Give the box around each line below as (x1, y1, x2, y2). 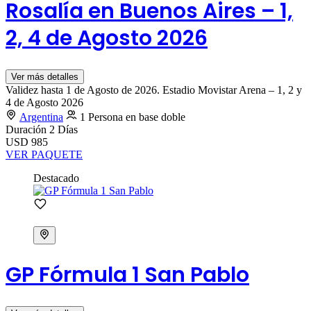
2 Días (49, 123, 78, 135)
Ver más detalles (11, 71, 78, 82)
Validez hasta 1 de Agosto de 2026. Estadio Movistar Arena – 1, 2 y (6, 83, 302, 96)
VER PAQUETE (6, 148, 83, 160)
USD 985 (6, 135, 48, 148)
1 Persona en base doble (80, 110, 185, 123)
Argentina (19, 110, 63, 123)
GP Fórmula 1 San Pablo (6, 260, 249, 289)
